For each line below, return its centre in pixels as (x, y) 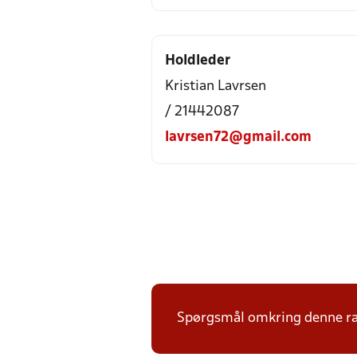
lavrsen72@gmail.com (238, 137)
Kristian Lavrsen (216, 86)
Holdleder (198, 61)
